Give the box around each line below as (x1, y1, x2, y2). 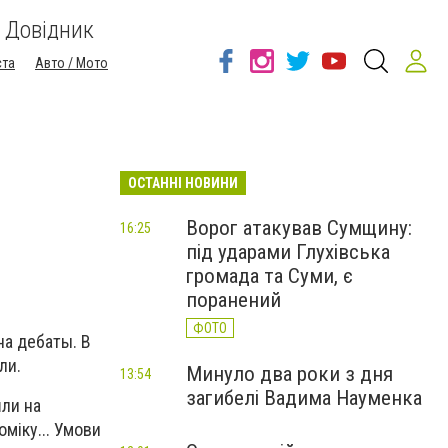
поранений (186, 288, 281, 312)
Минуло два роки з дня (186, 362, 393, 386)
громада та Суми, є (186, 264, 353, 288)
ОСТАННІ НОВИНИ (128, 175, 238, 191)
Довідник (5, 16, 94, 44)
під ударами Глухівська (186, 240, 390, 264)
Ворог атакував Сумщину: (186, 216, 412, 240)
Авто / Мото (35, 55, 108, 71)
